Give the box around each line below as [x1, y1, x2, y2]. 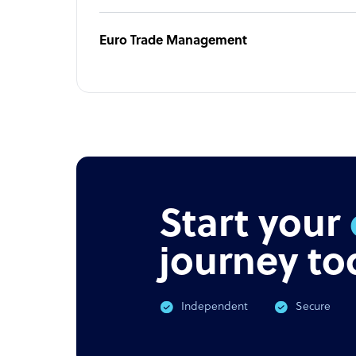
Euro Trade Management [99, 33, 247, 48]
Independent [181, 300, 248, 313]
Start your [159, 204, 350, 248]
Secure [296, 300, 331, 313]
